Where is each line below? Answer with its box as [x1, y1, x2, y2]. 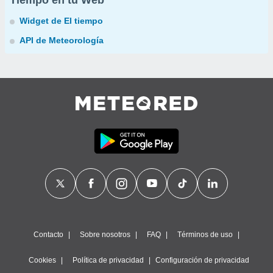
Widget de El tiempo [19, 16, 103, 26]
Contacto [34, 230, 63, 239]
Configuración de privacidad [155, 256, 249, 264]
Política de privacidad [73, 256, 144, 264]
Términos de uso [177, 230, 233, 239]
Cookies [29, 256, 56, 264]
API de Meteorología [19, 35, 104, 45]
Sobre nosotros [80, 230, 130, 239]
